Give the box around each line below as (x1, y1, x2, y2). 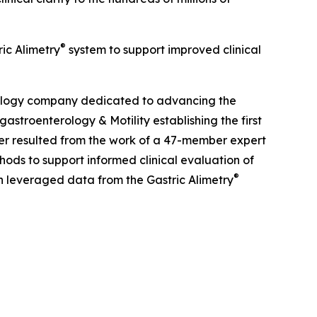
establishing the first (150, 113, 262, 128)
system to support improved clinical (66, 42, 261, 57)
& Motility (98, 113, 150, 128)
